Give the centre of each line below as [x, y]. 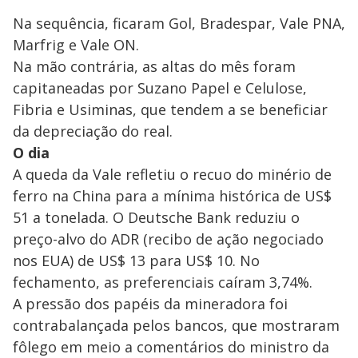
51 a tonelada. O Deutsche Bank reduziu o [156, 217]
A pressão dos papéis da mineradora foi [150, 303]
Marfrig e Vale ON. [76, 44]
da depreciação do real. [93, 131]
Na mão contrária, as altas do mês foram [154, 66]
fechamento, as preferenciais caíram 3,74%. [163, 282]
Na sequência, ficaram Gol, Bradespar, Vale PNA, [179, 23]
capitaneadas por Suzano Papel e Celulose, [160, 88]
